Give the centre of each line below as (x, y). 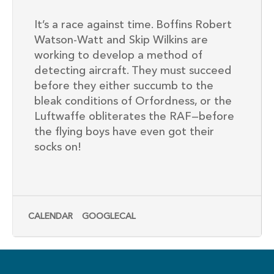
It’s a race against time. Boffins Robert (133, 25)
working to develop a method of (118, 56)
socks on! (58, 148)
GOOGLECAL (109, 217)
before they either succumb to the (124, 87)
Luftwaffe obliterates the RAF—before (134, 117)
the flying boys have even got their (124, 132)
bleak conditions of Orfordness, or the (133, 102)
